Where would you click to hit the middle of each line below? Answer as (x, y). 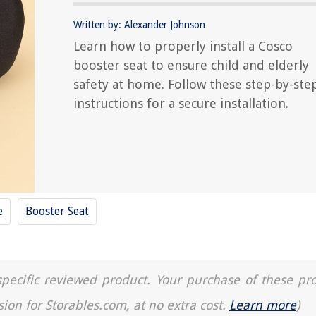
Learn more (263, 305)
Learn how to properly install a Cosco (183, 46)
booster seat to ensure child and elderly (191, 65)
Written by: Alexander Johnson (139, 25)
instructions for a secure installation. (181, 103)
